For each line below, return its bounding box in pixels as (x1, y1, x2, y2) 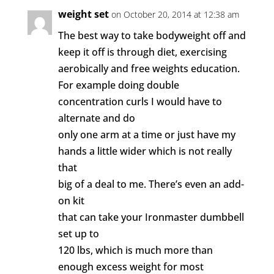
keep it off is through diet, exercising (57, 45, 227, 59)
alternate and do (57, 111, 135, 125)
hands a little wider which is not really (57, 144, 232, 158)
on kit (57, 194, 84, 207)
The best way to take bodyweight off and (57, 29, 246, 42)
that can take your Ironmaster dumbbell (57, 210, 244, 224)
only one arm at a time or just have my (57, 128, 235, 141)
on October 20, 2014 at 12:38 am (111, 9, 239, 20)
